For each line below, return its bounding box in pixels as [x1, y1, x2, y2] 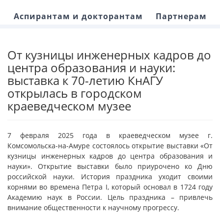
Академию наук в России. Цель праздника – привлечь [7, 192, 213, 202]
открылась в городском [7, 85, 142, 101]
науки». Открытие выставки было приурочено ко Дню [7, 162, 213, 171]
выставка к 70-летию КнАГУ [7, 72, 163, 88]
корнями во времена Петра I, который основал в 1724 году [7, 182, 213, 192]
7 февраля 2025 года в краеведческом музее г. [7, 131, 213, 140]
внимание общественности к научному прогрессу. [7, 203, 179, 212]
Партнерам [155, 11, 207, 22]
